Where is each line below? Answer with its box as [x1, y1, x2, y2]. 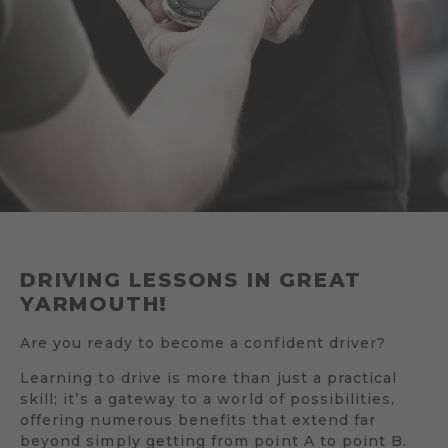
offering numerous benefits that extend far [20, 410, 377, 429]
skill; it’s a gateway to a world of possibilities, [20, 389, 396, 408]
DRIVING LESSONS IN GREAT [20, 268, 363, 293]
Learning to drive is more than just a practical [20, 368, 398, 387]
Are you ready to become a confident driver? [20, 333, 387, 352]
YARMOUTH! [20, 292, 169, 317]
